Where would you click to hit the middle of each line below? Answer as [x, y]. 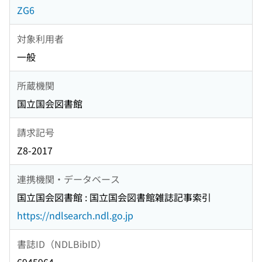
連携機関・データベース [68, 179]
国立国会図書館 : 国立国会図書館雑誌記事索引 [114, 197]
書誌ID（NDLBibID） [62, 244]
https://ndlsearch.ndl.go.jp [75, 216]
